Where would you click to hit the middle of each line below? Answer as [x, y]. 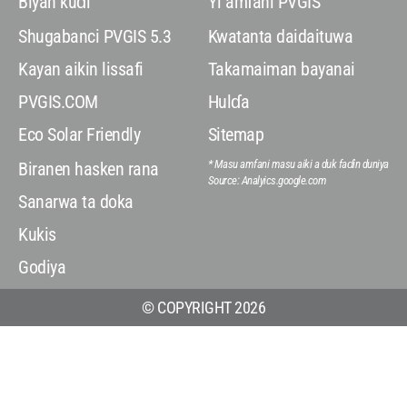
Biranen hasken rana [89, 169]
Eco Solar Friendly [79, 134]
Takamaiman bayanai [281, 69]
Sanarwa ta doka [76, 202]
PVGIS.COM [58, 102]
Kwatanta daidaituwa [280, 36]
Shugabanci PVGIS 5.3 [95, 36]
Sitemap [236, 134]
